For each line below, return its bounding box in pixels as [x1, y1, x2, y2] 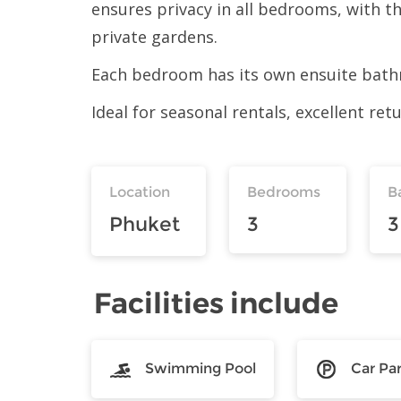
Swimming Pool [145, 359, 256, 377]
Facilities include [94, 285, 338, 320]
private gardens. [91, 25, 218, 47]
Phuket [109, 211, 180, 236]
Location [109, 183, 170, 200]
